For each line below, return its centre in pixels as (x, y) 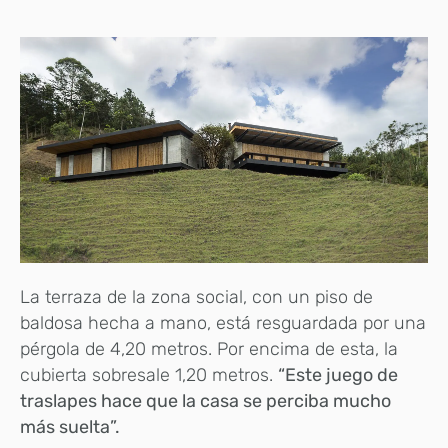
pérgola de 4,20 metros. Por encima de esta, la (209, 348)
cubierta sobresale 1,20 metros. (149, 374)
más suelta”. (70, 426)
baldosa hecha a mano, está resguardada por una (223, 322)
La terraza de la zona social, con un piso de (196, 296)
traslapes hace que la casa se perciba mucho (205, 400)
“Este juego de (338, 374)
